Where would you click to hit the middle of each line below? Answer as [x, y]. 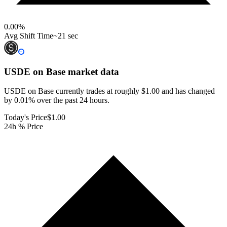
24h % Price [24, 127]
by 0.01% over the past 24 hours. [57, 100]
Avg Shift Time [29, 35]
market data [92, 71]
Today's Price [26, 118]
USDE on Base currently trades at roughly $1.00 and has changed [109, 91]
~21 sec [66, 35]
